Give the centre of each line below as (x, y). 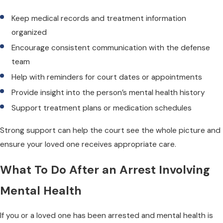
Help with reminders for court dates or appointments (107, 77)
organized (29, 32)
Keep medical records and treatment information (99, 18)
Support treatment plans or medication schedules (102, 108)
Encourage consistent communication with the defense (111, 48)
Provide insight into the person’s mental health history (109, 92)
